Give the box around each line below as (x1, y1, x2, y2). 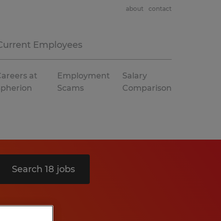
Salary (122, 71, 147, 80)
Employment (57, 71, 110, 80)
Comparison (122, 83, 172, 93)
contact (148, 5, 172, 12)
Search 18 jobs (12, 164, 75, 175)
